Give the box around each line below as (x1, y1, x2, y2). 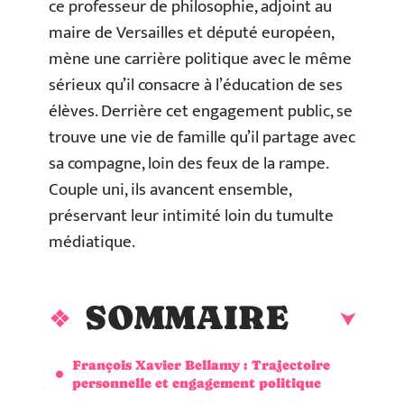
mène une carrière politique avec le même (49, 45, 352, 73)
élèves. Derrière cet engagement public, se (49, 97, 353, 125)
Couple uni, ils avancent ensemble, (49, 176, 291, 204)
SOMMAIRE (85, 297, 289, 337)
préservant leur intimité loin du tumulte (49, 202, 334, 230)
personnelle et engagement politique (72, 374, 321, 390)
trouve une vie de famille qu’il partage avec (49, 124, 355, 151)
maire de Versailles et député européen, (49, 19, 334, 47)
